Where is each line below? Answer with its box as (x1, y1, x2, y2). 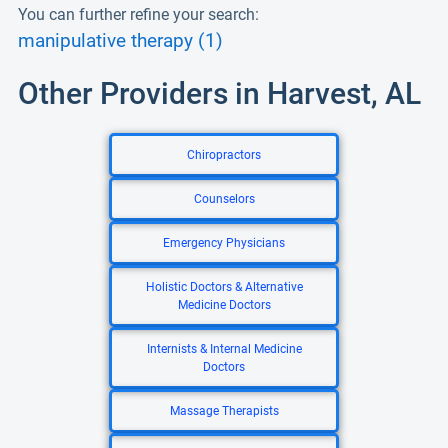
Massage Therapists (169, 404, 279, 418)
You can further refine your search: (18, 5, 259, 24)
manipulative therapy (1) (18, 30, 223, 52)
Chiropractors (187, 148, 261, 162)
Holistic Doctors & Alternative (145, 280, 303, 294)
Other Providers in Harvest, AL (18, 76, 421, 111)
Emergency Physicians (163, 236, 285, 250)
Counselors (193, 192, 255, 206)
